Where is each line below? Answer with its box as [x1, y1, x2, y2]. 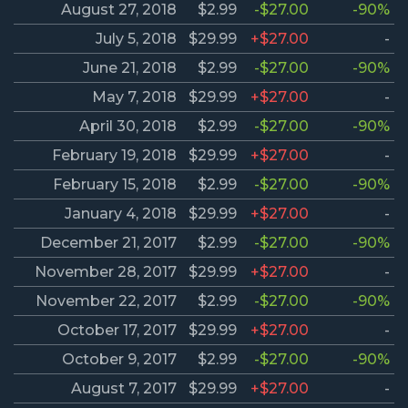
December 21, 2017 [40, 234, 177, 252]
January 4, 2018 [65, 205, 177, 223]
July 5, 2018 [96, 30, 177, 48]
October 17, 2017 [57, 321, 177, 340]
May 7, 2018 [92, 88, 177, 107]
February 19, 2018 [52, 147, 177, 165]
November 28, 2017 [35, 263, 177, 281]
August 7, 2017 [71, 380, 177, 398]
